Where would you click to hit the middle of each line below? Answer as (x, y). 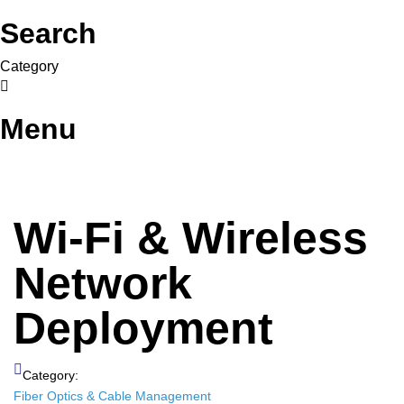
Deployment (143, 328)
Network (103, 283)
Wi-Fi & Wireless (191, 238)
